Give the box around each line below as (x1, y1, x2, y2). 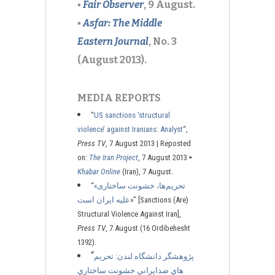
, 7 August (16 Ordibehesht (106, 223, 190, 233)
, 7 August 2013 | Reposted (106, 139, 191, 148)
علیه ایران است (77, 195, 130, 204)
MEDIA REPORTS (77, 92, 161, 104)
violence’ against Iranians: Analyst (77, 125, 183, 134)
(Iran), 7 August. (120, 167, 173, 176)
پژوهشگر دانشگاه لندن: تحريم (94, 252, 194, 261)
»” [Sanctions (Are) (130, 195, 188, 204)
